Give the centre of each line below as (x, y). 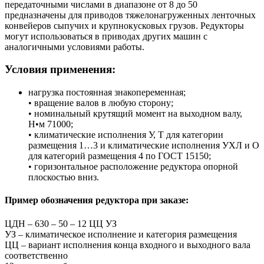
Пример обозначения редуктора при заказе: (97, 200)
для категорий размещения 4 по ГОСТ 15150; (120, 156)
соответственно (36, 255)
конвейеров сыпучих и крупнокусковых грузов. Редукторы (124, 25)
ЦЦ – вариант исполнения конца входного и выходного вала (128, 245)
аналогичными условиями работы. (75, 47)
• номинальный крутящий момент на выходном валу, (135, 114)
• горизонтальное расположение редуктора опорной (133, 167)
